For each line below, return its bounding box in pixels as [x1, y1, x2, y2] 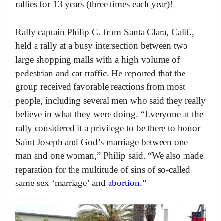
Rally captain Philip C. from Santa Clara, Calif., [15, 27, 195, 37]
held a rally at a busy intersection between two [15, 40, 188, 51]
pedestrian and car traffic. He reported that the [15, 68, 186, 79]
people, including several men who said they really [15, 95, 206, 106]
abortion [108, 178, 140, 188]
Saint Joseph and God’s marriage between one [15, 137, 188, 147]
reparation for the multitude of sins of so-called [15, 164, 191, 175]
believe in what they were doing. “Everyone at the [15, 109, 204, 120]
